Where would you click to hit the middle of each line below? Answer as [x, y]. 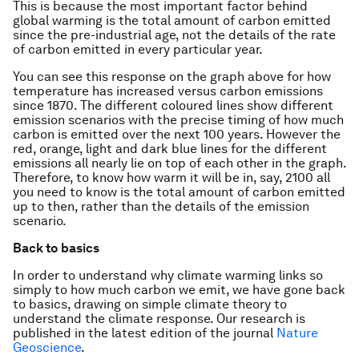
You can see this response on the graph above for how [172, 77]
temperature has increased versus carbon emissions [168, 91]
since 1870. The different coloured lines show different [173, 106]
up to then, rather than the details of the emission [161, 207]
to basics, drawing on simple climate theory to [150, 305]
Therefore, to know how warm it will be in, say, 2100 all [171, 178]
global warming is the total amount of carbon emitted [172, 21]
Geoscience [47, 348]
